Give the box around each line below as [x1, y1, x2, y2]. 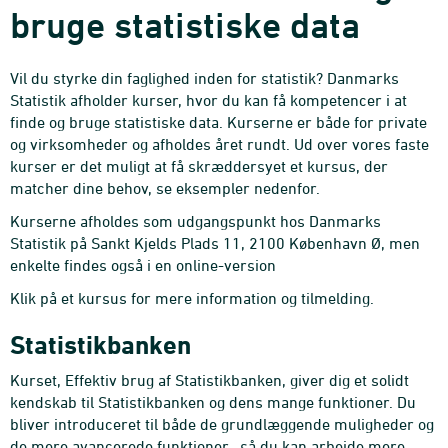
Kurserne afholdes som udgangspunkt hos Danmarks [10, 212, 381, 230]
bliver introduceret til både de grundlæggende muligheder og [10, 415, 434, 433]
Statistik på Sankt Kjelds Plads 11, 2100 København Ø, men [10, 234, 420, 252]
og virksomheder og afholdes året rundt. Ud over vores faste [10, 135, 429, 153]
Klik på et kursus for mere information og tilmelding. [10, 289, 374, 307]
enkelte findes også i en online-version [10, 256, 276, 274]
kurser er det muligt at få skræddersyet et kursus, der [10, 157, 388, 175]
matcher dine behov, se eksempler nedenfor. [10, 179, 320, 197]
